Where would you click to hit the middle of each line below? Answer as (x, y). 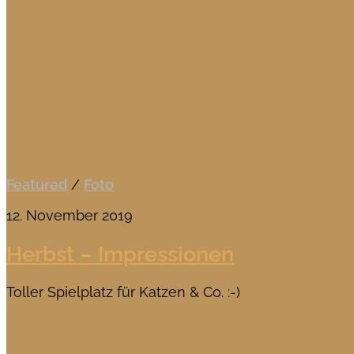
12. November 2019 (70, 216)
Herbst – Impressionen (120, 254)
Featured (37, 185)
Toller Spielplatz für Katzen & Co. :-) (123, 292)
